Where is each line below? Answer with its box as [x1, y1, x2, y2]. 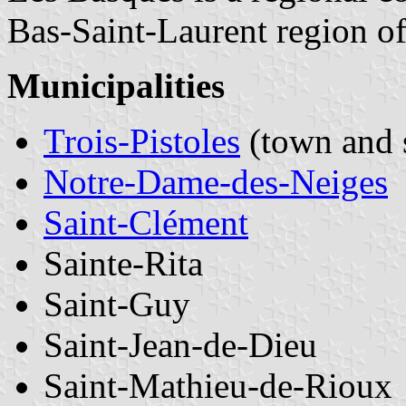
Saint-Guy [43, 284, 190, 324]
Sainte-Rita [43, 243, 203, 283]
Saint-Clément [43, 202, 248, 242]
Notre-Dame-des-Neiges [43, 161, 388, 201]
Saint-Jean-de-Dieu [43, 324, 317, 364]
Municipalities [7, 65, 225, 105]
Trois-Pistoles [43, 121, 240, 160]
